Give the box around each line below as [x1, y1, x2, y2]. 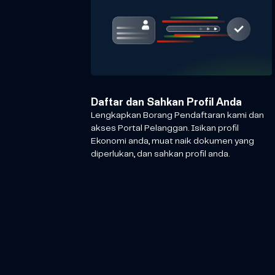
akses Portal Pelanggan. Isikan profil [90, 123, 239, 133]
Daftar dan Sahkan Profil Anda [90, 97, 242, 108]
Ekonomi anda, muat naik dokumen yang [90, 136, 254, 145]
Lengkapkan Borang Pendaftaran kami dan [90, 110, 264, 120]
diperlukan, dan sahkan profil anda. [90, 149, 230, 158]
